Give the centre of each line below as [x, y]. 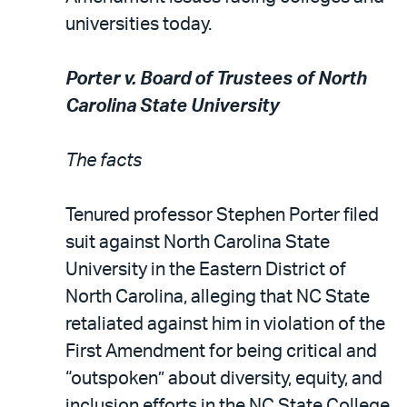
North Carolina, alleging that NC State [218, 297]
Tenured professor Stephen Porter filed [222, 215]
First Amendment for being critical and [221, 351]
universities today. [139, 24]
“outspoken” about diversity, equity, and [224, 378]
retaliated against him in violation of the [225, 324]
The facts [104, 160]
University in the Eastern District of [206, 269]
